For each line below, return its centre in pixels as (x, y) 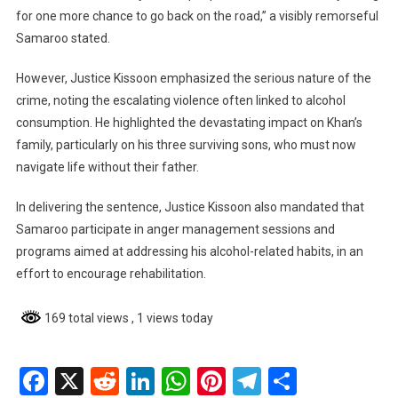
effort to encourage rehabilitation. (111, 274)
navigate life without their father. (107, 167)
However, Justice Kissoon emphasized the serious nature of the (193, 79)
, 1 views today (172, 318)
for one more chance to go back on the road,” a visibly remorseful (197, 16)
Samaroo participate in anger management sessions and (175, 230)
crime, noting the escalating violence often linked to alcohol (180, 101)
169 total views (86, 318)
